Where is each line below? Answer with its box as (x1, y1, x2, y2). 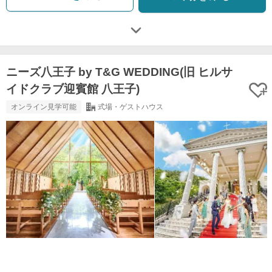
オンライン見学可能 (11, 103, 76, 112)
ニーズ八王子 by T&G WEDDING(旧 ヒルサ (6, 66, 233, 79)
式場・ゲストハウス (97, 103, 163, 112)
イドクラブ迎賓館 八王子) (6, 83, 140, 96)
